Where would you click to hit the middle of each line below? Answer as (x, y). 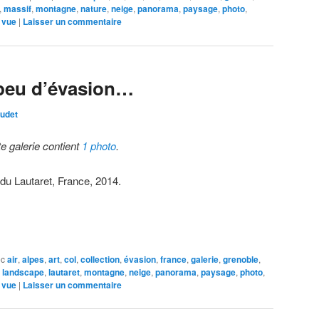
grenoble (241, 259)
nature (94, 9)
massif (17, 9)
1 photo (99, 146)
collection (100, 259)
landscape (23, 272)
